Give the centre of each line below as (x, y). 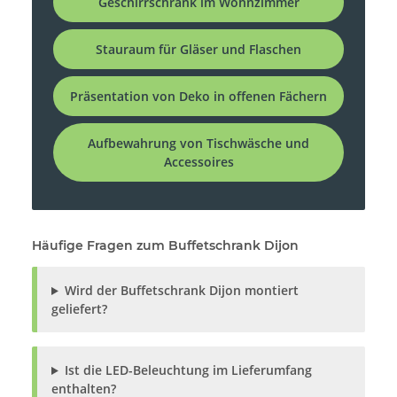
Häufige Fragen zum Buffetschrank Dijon (165, 246)
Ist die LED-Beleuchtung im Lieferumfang (188, 370)
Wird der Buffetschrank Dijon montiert (181, 291)
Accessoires (198, 162)
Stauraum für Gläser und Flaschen (198, 50)
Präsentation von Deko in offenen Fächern (198, 97)
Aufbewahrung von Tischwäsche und (198, 144)
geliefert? (79, 309)
